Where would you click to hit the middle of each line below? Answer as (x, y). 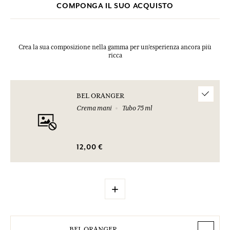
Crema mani (94, 108)
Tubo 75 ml (137, 108)
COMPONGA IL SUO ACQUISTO (115, 6)
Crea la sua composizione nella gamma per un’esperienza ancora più (115, 47)
